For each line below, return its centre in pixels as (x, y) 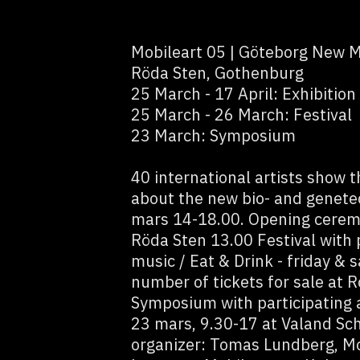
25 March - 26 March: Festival (241, 115)
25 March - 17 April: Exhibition (243, 94)
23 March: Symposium (213, 135)
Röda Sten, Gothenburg (217, 73)
